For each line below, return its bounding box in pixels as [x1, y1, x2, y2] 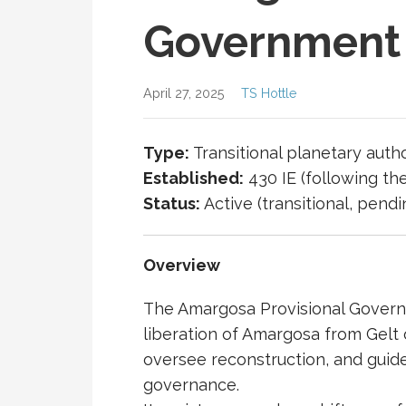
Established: [143, 169, 244, 188]
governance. [143, 375, 239, 395]
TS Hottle [241, 85, 298, 101]
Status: [143, 194, 200, 214]
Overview [143, 256, 220, 275]
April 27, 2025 [143, 85, 225, 101]
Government [143, 16, 401, 68]
